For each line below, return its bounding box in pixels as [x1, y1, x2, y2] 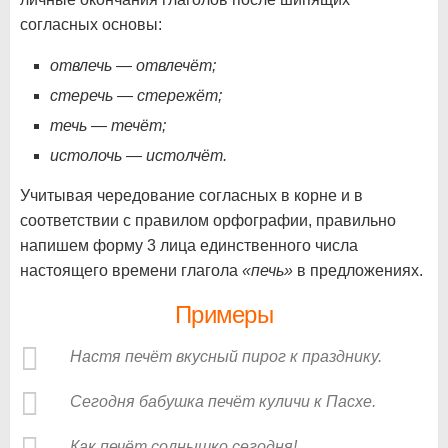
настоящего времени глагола [20, 262, 242, 280]
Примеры [174, 301, 274, 329]
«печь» [242, 262, 293, 280]
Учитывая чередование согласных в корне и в [20, 187, 363, 205]
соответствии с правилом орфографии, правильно [20, 212, 396, 230]
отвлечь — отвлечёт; [50, 57, 216, 75]
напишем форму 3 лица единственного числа [20, 237, 358, 255]
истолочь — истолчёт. [50, 147, 227, 165]
